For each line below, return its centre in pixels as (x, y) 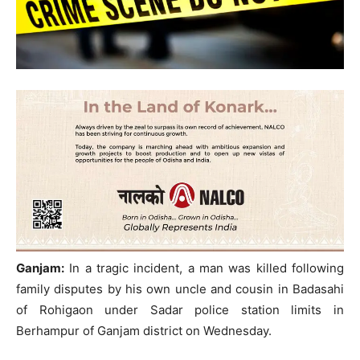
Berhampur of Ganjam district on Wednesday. (144, 330)
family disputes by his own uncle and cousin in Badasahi (180, 288)
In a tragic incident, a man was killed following (204, 268)
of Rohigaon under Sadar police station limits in (180, 309)
